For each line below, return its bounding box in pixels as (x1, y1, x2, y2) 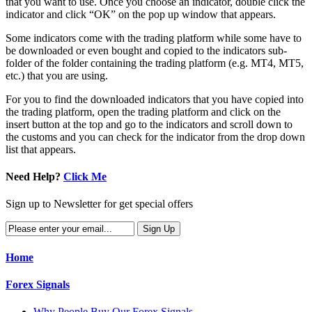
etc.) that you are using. (6, 69, 108, 81)
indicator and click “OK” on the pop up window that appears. (6, 8, 276, 20)
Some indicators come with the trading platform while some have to (6, 31, 302, 44)
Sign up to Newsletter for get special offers (6, 198, 193, 210)
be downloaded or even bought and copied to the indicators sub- (6, 44, 287, 56)
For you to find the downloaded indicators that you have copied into (6, 93, 304, 105)
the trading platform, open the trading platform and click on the (6, 105, 281, 118)
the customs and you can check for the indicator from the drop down (6, 130, 305, 143)
